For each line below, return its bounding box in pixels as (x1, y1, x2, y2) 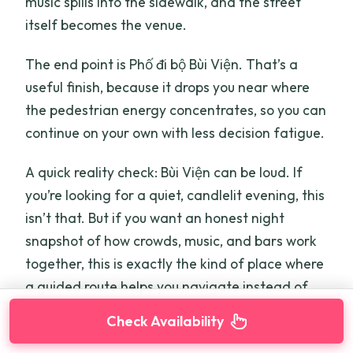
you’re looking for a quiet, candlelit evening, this (25, 185, 325, 204)
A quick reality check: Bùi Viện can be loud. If (25, 162, 303, 181)
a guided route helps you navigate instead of (25, 277, 309, 295)
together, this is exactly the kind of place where (25, 254, 325, 273)
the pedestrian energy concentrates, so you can (25, 100, 327, 119)
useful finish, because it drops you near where (25, 77, 310, 96)
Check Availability (106, 312, 224, 330)
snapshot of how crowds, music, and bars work (25, 231, 318, 250)
